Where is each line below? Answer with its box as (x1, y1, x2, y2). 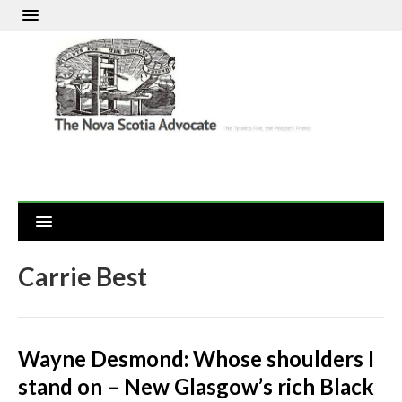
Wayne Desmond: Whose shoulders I (18, 345, 374, 372)
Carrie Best (18, 261, 147, 293)
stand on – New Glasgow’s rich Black (18, 373, 374, 400)
